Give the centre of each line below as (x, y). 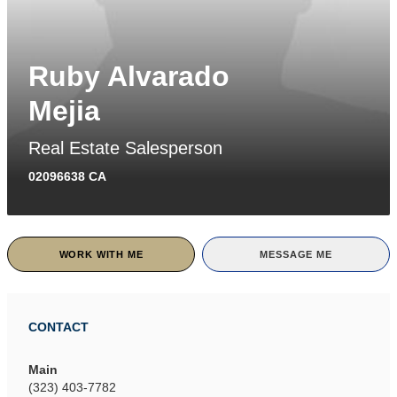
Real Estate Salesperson (125, 148)
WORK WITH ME (101, 255)
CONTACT (58, 327)
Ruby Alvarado (129, 77)
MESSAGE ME (296, 255)
